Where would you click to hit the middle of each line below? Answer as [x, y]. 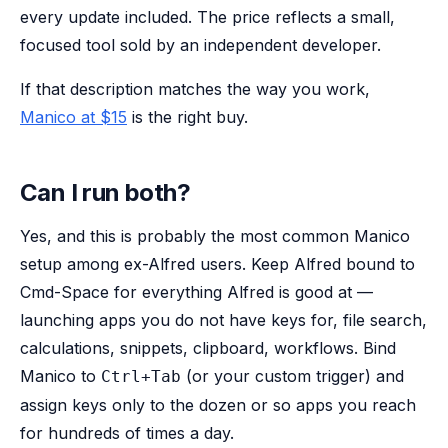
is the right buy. [187, 117]
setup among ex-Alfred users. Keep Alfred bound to [217, 264]
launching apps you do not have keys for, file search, [223, 320]
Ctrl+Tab [141, 376]
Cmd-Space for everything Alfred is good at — [196, 292]
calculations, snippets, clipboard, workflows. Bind [208, 348]
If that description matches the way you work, [195, 89]
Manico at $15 [73, 117]
